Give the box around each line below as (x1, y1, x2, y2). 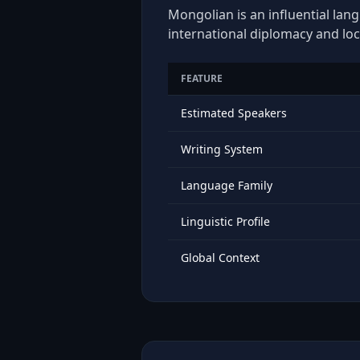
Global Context (181, 250, 260, 265)
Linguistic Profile (181, 214, 270, 229)
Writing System (181, 141, 263, 157)
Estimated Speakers (181, 105, 287, 121)
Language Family (181, 178, 272, 193)
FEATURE (181, 72, 223, 85)
